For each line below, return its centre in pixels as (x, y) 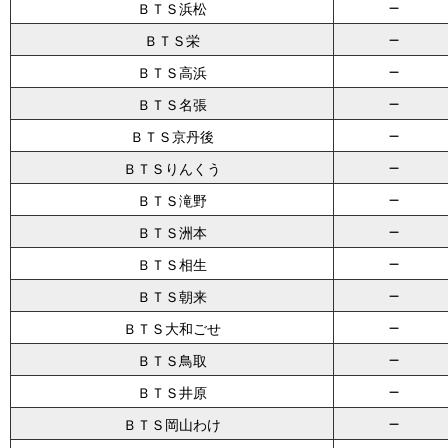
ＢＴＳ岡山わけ (172, 425)
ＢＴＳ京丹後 (172, 137)
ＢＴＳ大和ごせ (172, 329)
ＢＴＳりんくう (172, 169)
